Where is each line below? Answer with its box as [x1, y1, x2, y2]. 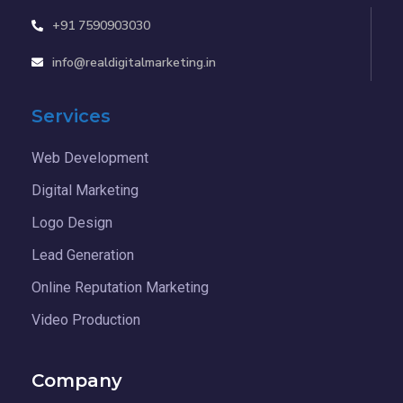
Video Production [31, 310, 140, 328]
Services [31, 104, 111, 127]
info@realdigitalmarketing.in [52, 53, 217, 71]
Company [31, 369, 122, 391]
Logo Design [31, 213, 112, 231]
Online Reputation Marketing [31, 278, 209, 296]
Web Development [31, 148, 148, 166]
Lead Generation [31, 246, 134, 264]
